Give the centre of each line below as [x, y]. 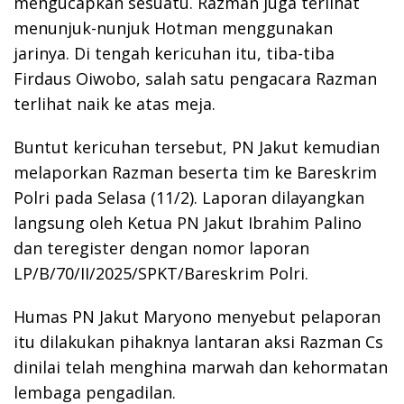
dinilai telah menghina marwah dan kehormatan [201, 367]
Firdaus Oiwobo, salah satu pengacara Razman [195, 78]
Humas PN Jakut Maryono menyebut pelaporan [197, 316]
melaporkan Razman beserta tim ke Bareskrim [195, 172]
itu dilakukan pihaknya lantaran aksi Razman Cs [198, 341]
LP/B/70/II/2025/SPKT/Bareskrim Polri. [161, 273]
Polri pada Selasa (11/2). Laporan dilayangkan [189, 197]
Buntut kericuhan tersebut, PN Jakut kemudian [197, 147]
